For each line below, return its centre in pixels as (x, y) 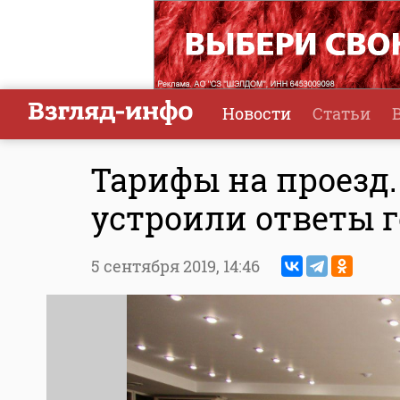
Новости (257, 113)
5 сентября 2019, (157, 267)
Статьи (342, 113)
